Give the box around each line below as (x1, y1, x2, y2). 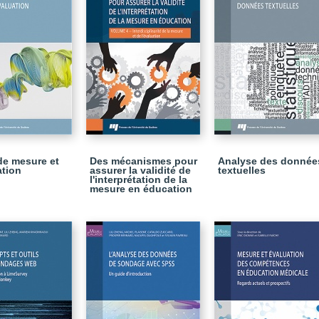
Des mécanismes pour (90, 155, 197, 167)
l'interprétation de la (90, 174, 187, 185)
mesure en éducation (90, 183, 192, 194)
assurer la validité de (90, 164, 191, 176)
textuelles (218, 164, 266, 176)
